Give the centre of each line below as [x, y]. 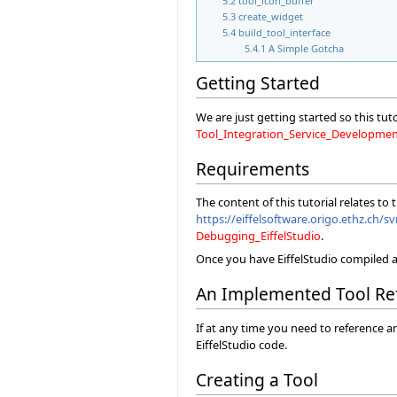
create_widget [271, 17]
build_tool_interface [285, 33]
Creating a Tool [257, 379]
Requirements [253, 168]
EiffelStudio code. [241, 344]
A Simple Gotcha [306, 49]
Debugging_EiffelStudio [258, 236]
